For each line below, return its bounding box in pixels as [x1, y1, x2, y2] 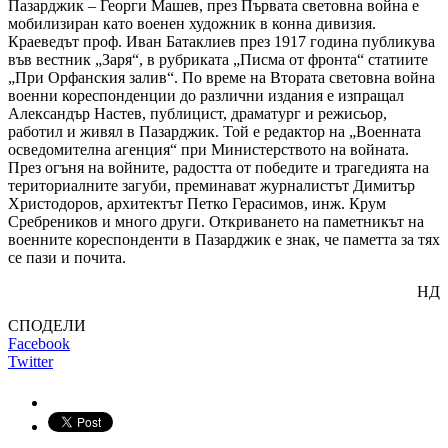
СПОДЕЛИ [8, 316, 86, 334]
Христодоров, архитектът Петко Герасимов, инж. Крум [8, 194, 386, 212]
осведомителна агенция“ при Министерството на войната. [8, 140, 409, 158]
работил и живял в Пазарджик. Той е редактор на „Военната [8, 122, 421, 140]
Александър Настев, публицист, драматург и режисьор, [8, 104, 387, 122]
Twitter [8, 352, 53, 370]
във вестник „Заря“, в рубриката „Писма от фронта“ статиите [8, 50, 428, 68]
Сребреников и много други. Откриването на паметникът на [8, 212, 424, 230]
